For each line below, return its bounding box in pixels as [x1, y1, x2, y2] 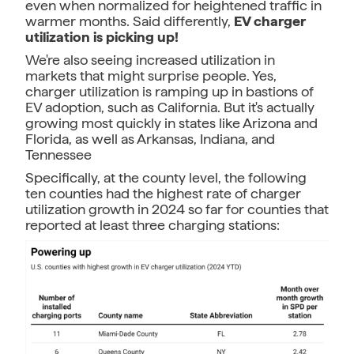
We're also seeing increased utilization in [25, 51, 275, 68]
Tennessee [25, 145, 92, 163]
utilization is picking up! [25, 28, 179, 45]
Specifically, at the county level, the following [25, 168, 307, 186]
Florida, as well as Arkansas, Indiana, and [25, 130, 275, 147]
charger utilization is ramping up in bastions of [25, 82, 314, 100]
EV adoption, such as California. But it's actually [25, 98, 314, 115]
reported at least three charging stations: [25, 216, 280, 233]
